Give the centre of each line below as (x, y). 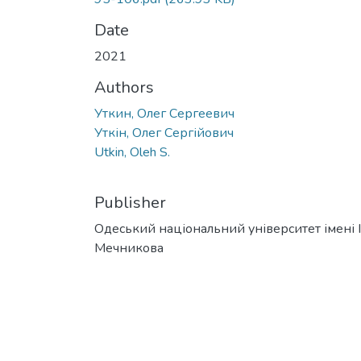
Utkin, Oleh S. (132, 152)
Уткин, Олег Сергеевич (164, 113)
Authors (124, 87)
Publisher (130, 202)
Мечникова (129, 248)
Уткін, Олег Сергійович (164, 133)
